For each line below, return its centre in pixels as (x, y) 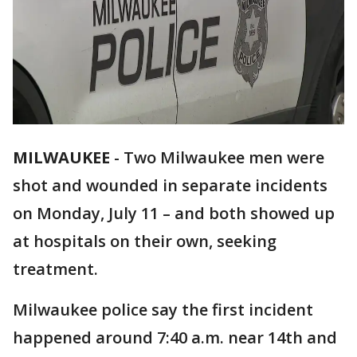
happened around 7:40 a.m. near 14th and (175, 338)
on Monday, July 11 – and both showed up (174, 214)
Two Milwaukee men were (224, 158)
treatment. (55, 269)
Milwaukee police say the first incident (163, 310)
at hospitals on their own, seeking (145, 241)
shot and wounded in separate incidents (170, 186)
